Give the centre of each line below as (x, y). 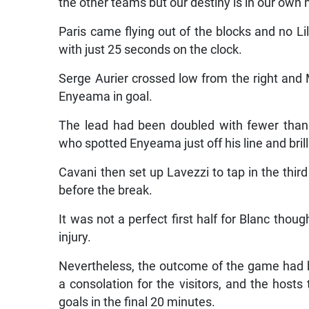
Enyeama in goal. (106, 97)
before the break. (106, 191)
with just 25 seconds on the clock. (151, 50)
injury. (75, 238)
